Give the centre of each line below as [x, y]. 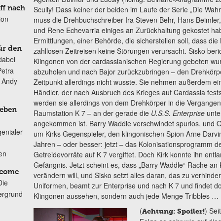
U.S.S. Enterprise [178, 113]
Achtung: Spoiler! [174, 211]
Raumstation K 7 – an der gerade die [92, 113]
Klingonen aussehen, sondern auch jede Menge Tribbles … [126, 196]
